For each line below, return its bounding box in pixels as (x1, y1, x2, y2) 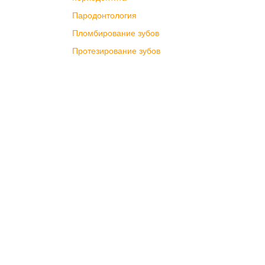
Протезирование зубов (72, 46, 160, 56)
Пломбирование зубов (72, 28, 159, 38)
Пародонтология (72, 11, 137, 20)
